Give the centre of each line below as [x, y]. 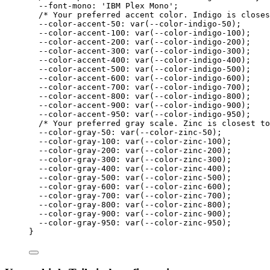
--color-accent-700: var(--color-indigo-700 [140, 87]
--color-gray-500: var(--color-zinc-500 [130, 178]
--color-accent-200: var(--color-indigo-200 [140, 42]
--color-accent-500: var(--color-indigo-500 [140, 69]
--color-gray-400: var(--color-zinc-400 [130, 169]
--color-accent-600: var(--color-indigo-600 [140, 78]
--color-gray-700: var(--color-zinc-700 [130, 196]
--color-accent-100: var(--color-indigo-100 [140, 33]
